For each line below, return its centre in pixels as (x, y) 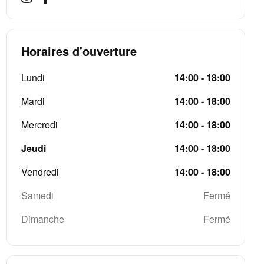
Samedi (37, 196)
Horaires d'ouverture (79, 51)
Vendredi (40, 172)
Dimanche (42, 219)
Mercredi (39, 125)
